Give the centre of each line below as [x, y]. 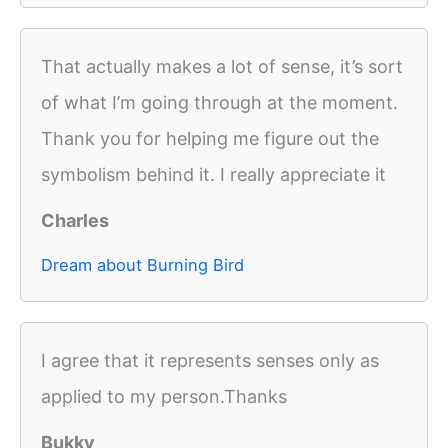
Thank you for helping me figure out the [210, 139]
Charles [75, 221]
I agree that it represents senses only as [210, 361]
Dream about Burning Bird [142, 265]
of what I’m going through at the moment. [219, 103]
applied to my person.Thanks [164, 397]
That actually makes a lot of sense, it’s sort [222, 67]
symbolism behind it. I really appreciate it [213, 175]
